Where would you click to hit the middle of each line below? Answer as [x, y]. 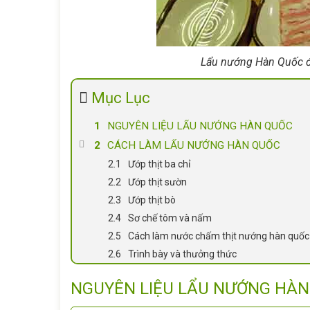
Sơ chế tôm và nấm [170, 218]
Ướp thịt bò [152, 200]
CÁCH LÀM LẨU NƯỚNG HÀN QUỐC [194, 145]
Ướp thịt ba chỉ [159, 164]
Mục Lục [121, 98]
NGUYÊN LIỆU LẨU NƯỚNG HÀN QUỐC [200, 126]
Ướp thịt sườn [158, 182]
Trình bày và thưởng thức [183, 254]
